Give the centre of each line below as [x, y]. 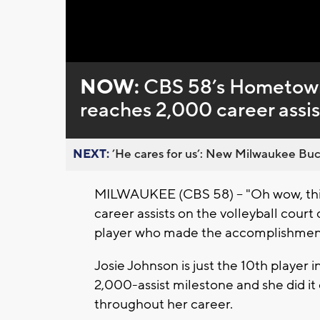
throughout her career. [164, 305]
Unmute [115, 53]
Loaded [156, 52]
